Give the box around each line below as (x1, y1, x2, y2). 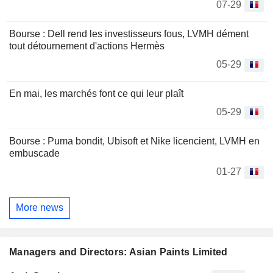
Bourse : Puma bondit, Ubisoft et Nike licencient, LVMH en (9, 135, 260, 146)
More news (16, 202, 63, 213)
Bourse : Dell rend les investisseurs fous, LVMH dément (9, 28, 249, 39)
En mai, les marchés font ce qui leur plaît (9, 88, 183, 99)
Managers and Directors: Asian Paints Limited (9, 247, 228, 258)
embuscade (9, 147, 60, 158)
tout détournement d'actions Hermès (9, 40, 165, 51)
